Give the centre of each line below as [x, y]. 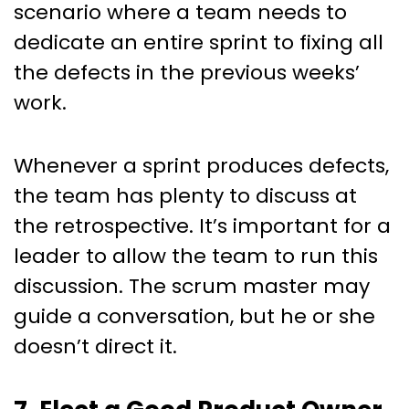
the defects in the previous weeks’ [187, 72]
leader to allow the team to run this [196, 256]
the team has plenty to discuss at [185, 195]
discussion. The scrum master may [192, 286]
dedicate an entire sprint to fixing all [199, 42]
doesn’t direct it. [95, 346]
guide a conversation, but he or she [194, 316]
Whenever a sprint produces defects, [201, 165]
